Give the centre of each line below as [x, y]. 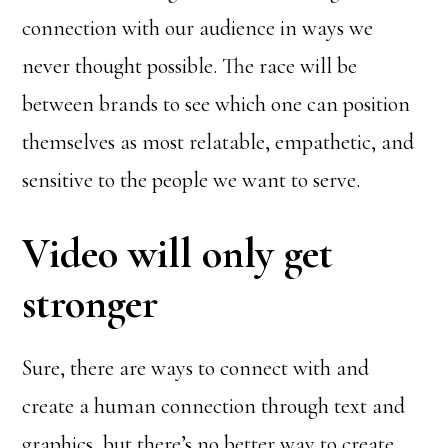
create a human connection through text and [214, 406]
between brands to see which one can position [216, 104]
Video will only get [178, 253]
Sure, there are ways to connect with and [196, 368]
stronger [90, 303]
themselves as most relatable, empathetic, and [218, 142]
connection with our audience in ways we [198, 28]
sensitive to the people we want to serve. [191, 180]
